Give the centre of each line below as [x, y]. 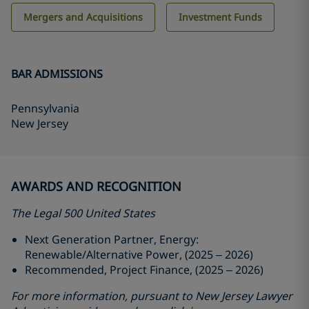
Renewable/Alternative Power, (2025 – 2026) [139, 255]
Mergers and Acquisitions [83, 17]
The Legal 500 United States [83, 213]
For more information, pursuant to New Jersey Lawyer [152, 296]
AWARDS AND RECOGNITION [96, 186]
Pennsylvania [45, 108]
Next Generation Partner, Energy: [112, 239]
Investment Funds [220, 17]
